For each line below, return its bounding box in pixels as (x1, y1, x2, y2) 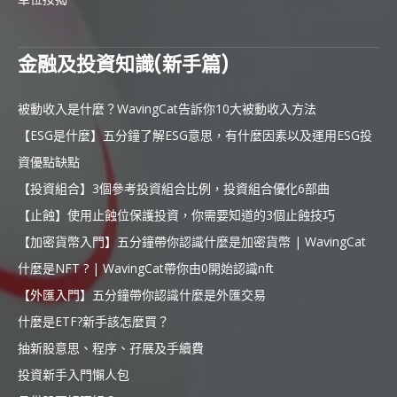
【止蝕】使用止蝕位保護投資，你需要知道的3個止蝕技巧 (18, 206, 335, 224)
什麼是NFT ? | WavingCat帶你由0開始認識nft (18, 260, 274, 277)
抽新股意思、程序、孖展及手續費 (18, 339, 204, 357)
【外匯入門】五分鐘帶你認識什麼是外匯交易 (18, 286, 266, 304)
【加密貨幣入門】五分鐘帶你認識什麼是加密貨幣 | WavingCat (18, 233, 366, 251)
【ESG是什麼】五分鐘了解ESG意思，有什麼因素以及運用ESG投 (18, 127, 372, 144)
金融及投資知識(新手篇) (18, 51, 229, 77)
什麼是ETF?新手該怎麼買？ (18, 313, 169, 331)
